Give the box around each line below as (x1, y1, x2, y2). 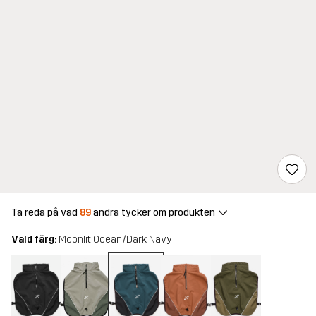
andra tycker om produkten (91, 206, 215, 219)
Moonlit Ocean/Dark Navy (59, 233, 172, 246)
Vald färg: (11, 233, 59, 246)
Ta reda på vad (11, 206, 80, 219)
